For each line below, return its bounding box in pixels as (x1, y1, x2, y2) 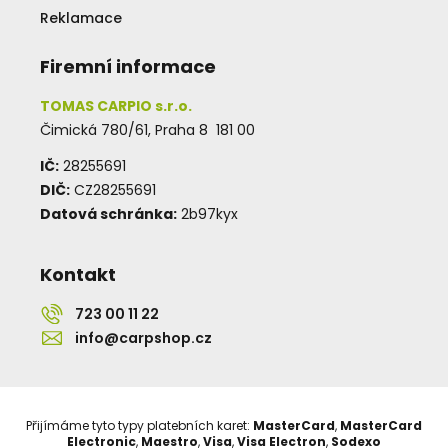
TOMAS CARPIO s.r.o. (40, 95, 192, 116)
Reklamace (40, 7, 122, 28)
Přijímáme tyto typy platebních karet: (26, 416, 253, 434)
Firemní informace (40, 53, 216, 79)
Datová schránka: (40, 203, 177, 224)
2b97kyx (177, 203, 238, 224)
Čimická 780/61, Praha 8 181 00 (40, 119, 255, 140)
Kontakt (40, 261, 116, 287)
